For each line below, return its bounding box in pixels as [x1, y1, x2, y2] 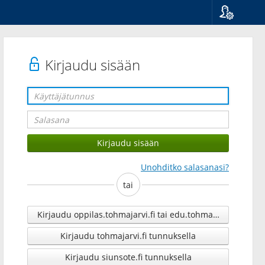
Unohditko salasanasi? [141, 161, 229, 173]
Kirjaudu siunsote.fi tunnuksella [64, 251, 192, 263]
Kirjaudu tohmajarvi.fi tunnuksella [60, 230, 196, 241]
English [223, 62, 252, 73]
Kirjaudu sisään [41, 55, 140, 75]
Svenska [223, 50, 255, 61]
